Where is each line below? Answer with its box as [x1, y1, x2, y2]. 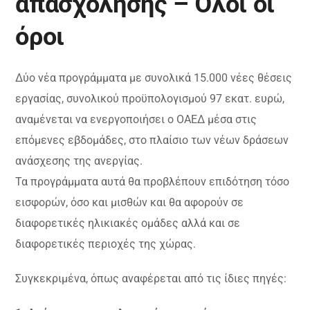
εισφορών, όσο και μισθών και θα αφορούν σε [15, 196, 244, 210]
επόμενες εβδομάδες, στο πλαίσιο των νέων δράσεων [15, 134, 289, 147]
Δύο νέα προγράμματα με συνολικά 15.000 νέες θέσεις [15, 71, 293, 85]
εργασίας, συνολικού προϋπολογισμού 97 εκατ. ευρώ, [15, 92, 285, 106]
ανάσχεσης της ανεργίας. [15, 154, 143, 168]
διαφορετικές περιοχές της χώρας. [15, 237, 197, 251]
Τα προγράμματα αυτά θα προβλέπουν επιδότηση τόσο [15, 175, 290, 189]
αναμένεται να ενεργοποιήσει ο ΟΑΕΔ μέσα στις [15, 113, 257, 127]
